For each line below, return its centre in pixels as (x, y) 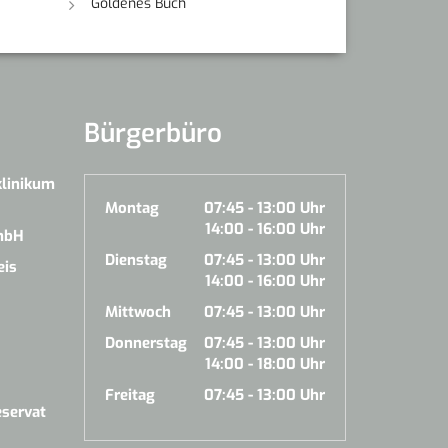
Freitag (129, 394)
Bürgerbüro (152, 133)
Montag (131, 207)
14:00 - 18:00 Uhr (265, 363)
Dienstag (135, 259)
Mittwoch (137, 311)
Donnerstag (145, 342)
